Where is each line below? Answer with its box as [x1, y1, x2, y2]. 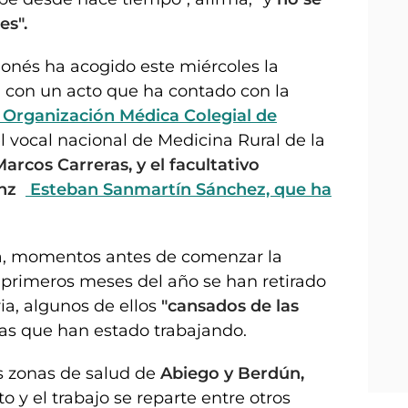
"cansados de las [161, 295, 299, 316]
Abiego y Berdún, [160, 362, 304, 383]
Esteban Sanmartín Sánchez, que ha [25, 178, 331, 199]
